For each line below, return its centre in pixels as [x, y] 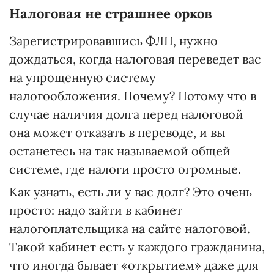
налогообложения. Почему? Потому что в [133, 95]
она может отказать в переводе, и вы [117, 132]
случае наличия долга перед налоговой [126, 114]
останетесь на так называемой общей [120, 150]
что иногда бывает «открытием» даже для [134, 265]
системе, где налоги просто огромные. [125, 169]
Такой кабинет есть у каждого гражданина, [137, 246]
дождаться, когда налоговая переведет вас [135, 59]
